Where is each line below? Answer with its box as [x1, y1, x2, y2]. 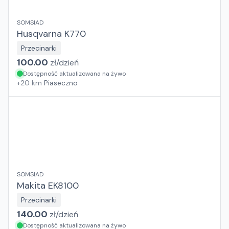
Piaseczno [44, 78, 78, 87]
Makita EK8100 [17, 179, 79, 192]
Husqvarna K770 [17, 28, 86, 40]
